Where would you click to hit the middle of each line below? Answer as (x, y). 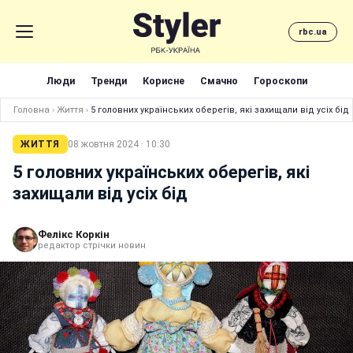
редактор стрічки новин (92, 245)
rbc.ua (313, 32)
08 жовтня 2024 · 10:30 (119, 144)
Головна (32, 110)
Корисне (163, 80)
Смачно (219, 80)
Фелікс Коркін (74, 234)
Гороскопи (280, 80)
